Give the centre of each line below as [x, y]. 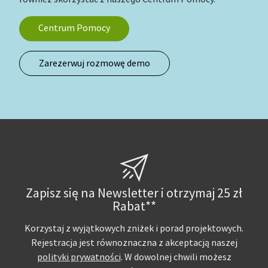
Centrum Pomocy [74, 28]
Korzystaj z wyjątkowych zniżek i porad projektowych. [134, 229]
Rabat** [134, 207]
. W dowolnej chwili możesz [176, 258]
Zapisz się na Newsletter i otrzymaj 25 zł [134, 194]
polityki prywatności [79, 258]
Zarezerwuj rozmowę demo [95, 64]
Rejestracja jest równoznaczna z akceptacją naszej [134, 243]
